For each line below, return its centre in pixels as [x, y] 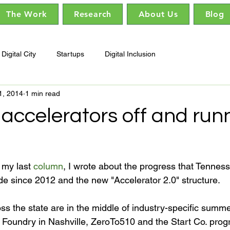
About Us [158, 14]
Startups [70, 54]
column [48, 166]
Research [93, 14]
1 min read [43, 93]
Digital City [19, 54]
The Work [26, 14]
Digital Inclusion [130, 54]
